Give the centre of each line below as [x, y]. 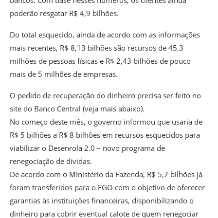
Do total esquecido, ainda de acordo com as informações [105, 34]
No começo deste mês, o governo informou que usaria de [106, 121]
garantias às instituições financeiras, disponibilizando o [102, 200]
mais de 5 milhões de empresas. [64, 74]
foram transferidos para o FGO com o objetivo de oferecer [107, 187]
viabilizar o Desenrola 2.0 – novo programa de [87, 148]
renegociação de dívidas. [51, 161]
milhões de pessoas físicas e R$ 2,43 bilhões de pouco [100, 61]
